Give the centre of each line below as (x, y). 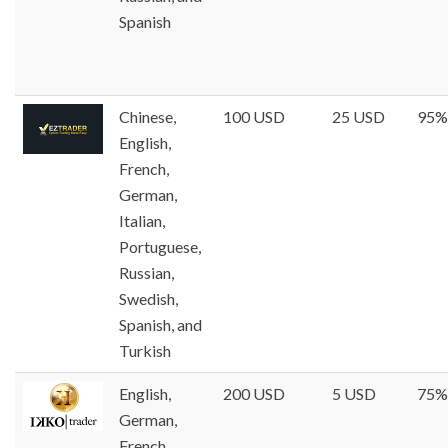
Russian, (146, 272)
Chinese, (147, 116)
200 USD (254, 393)
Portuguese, (160, 246)
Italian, (142, 220)
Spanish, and (160, 324)
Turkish (145, 350)
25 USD (358, 116)
